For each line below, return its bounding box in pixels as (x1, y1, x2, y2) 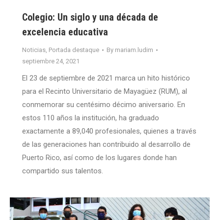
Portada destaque (49, 46, 99, 54)
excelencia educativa (22, 26, 108, 38)
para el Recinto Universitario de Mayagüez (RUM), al (22, 87, 187, 96)
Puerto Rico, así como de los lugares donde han (22, 153, 177, 163)
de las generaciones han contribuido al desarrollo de (22, 140, 191, 149)
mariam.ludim (115, 46, 153, 54)
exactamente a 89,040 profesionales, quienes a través (22, 127, 196, 136)
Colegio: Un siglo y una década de (22, 11, 158, 24)
